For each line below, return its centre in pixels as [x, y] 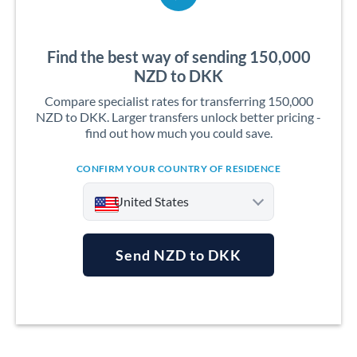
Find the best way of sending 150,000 [178, 57]
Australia [133, 328]
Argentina [135, 296]
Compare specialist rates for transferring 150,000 [178, 101]
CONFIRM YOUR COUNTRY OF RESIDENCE [178, 169]
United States [151, 201]
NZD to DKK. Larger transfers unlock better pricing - [178, 117]
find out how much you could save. [178, 133]
